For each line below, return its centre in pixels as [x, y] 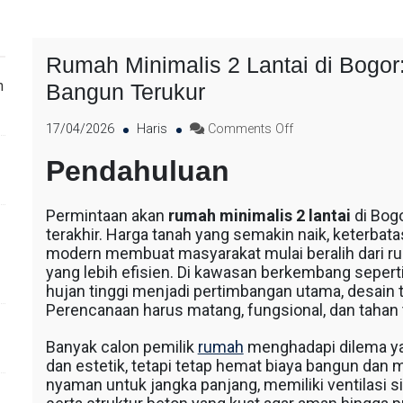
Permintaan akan [107, 215]
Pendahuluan [137, 171]
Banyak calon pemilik [121, 347]
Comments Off [250, 129]
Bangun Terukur [125, 92]
